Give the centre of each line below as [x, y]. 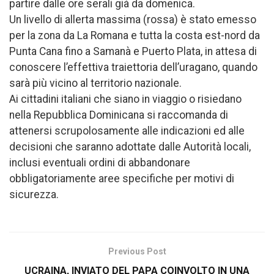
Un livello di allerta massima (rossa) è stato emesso [133, 19]
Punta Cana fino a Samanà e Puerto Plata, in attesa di [133, 51]
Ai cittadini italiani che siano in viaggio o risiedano [125, 99]
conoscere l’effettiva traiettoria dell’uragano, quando [133, 67]
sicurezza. [34, 194]
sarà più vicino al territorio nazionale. [95, 83]
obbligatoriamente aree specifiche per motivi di [122, 178]
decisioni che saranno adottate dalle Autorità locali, [130, 146]
